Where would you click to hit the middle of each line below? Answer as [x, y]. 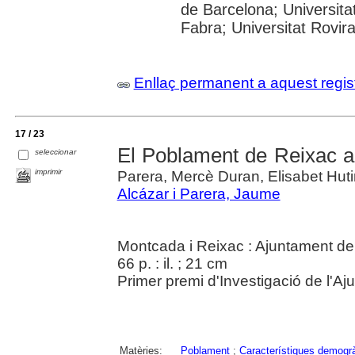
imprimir [49, 171]
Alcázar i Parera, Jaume [198, 193]
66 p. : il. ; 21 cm [172, 263]
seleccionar [56, 151]
